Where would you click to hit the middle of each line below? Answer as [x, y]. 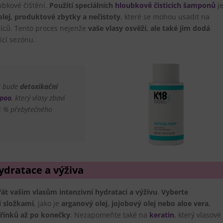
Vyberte [175, 192]
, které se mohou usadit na [165, 16]
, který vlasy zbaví [38, 98]
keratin [162, 215]
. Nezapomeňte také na [110, 215]
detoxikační [39, 86]
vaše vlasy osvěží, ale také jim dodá [149, 28]
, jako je [48, 203]
